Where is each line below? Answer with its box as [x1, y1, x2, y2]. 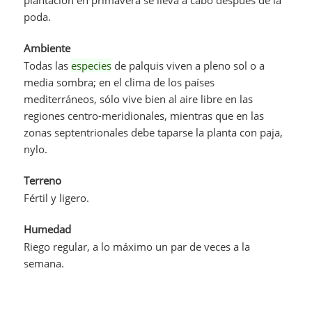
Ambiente [24, 40, 71, 55]
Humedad [24, 221, 72, 236]
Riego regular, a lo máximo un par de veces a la [24, 239, 251, 253]
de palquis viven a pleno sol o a [111, 58, 265, 72]
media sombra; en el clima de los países [24, 75, 215, 89]
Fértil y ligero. [24, 190, 90, 205]
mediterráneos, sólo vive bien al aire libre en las [24, 91, 253, 106]
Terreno [24, 173, 62, 187]
